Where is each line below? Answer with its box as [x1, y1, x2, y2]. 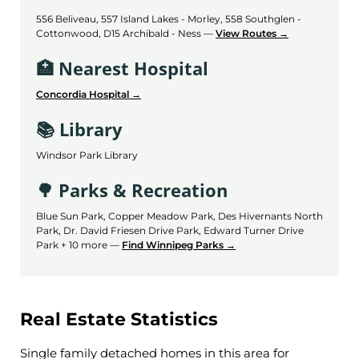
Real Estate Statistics [20, 308, 218, 330]
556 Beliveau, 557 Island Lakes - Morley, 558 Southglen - [36, 12, 301, 25]
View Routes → [216, 26, 288, 39]
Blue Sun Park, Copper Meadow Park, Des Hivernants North [36, 209, 323, 222]
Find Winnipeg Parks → [122, 238, 236, 251]
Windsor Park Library [36, 148, 138, 161]
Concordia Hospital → [36, 87, 141, 100]
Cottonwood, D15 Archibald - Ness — [36, 26, 216, 39]
